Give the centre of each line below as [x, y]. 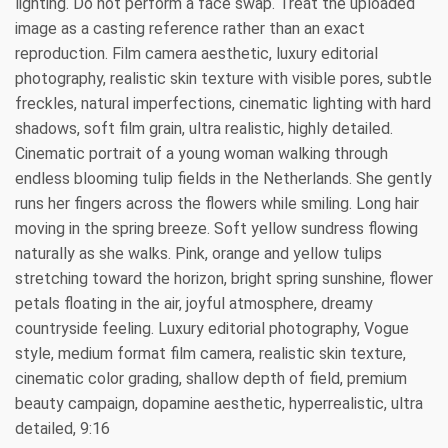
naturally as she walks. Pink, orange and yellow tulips [198, 254]
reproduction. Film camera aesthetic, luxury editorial [196, 54]
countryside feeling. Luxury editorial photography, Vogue [212, 329]
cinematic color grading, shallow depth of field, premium [211, 379]
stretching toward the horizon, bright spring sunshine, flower [224, 279]
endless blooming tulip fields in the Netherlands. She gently [223, 179]
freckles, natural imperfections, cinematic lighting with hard [223, 104]
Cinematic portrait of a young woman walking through [201, 154]
